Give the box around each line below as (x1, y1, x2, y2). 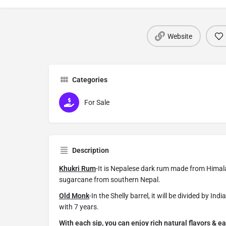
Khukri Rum (59, 164, 96, 173)
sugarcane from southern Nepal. (59, 176, 160, 184)
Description (72, 146, 109, 155)
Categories (72, 76, 107, 84)
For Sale (84, 98, 109, 107)
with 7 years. (59, 203, 99, 211)
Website (167, 32, 192, 40)
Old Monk (59, 192, 89, 200)
